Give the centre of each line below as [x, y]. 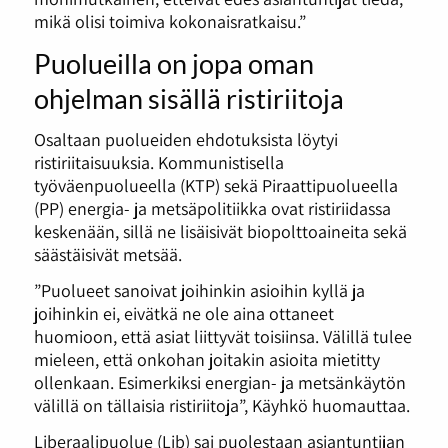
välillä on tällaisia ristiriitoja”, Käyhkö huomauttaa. [221, 405]
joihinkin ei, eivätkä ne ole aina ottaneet [183, 313]
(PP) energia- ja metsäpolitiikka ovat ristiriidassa [212, 208]
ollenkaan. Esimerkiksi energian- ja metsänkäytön [219, 382]
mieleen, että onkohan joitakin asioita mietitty [206, 359]
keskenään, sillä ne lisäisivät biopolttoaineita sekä [220, 231]
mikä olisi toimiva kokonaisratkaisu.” [169, 20]
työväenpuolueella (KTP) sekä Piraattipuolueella [215, 185]
